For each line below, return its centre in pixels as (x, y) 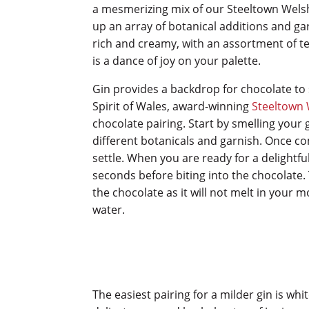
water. (109, 210)
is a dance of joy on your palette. (177, 61)
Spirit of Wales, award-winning (172, 107)
